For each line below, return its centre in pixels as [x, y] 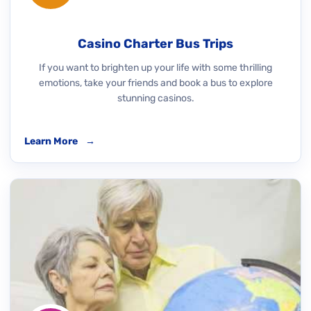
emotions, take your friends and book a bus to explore [155, 83]
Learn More [52, 141]
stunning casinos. [155, 98]
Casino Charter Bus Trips [155, 44]
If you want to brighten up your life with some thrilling [155, 68]
